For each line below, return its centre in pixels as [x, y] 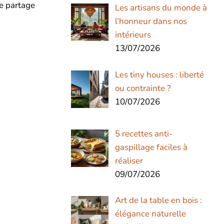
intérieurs [133, 35]
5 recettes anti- [143, 133]
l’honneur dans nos [151, 21]
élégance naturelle [150, 214]
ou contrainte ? [143, 88]
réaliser [129, 160]
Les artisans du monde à [161, 8]
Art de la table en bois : [158, 200]
